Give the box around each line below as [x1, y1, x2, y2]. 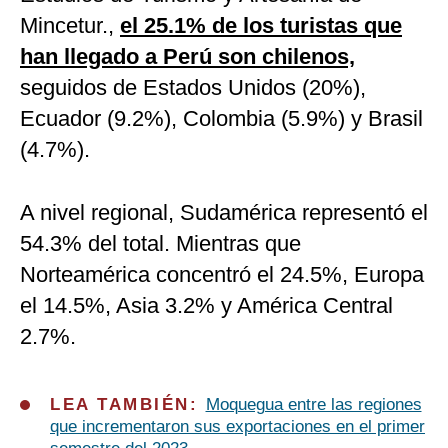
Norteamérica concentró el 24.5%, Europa [20, 262, 424, 288]
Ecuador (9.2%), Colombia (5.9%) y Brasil [20, 106, 423, 132]
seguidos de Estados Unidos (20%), [20, 75, 366, 101]
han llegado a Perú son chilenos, [20, 44, 355, 70]
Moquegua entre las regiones [205, 395, 422, 415]
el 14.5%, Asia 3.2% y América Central [20, 293, 393, 319]
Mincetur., [20, 13, 120, 39]
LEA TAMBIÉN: [50, 395, 206, 415]
